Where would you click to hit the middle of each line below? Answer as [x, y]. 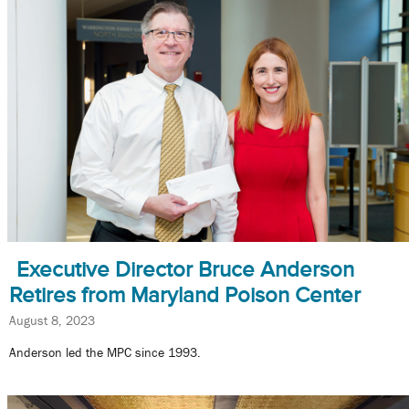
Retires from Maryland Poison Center [185, 294]
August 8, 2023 [52, 320]
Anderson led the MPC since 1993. [105, 353]
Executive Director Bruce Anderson [185, 269]
